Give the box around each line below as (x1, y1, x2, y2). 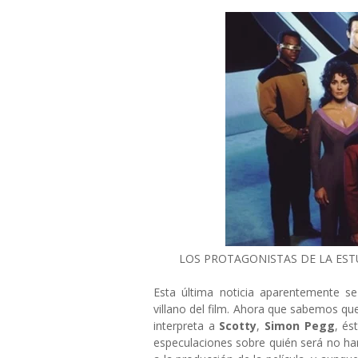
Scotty (219, 318, 257, 333)
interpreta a (153, 318, 220, 333)
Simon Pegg (265, 318, 335, 333)
